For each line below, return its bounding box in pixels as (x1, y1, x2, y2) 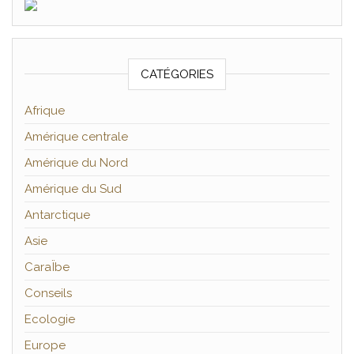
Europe (24, 337, 66, 352)
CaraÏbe (24, 259, 70, 274)
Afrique (24, 103, 65, 118)
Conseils (24, 285, 72, 300)
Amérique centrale (24, 129, 128, 144)
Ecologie (24, 311, 75, 326)
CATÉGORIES (141, 66, 213, 81)
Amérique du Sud (24, 181, 122, 196)
